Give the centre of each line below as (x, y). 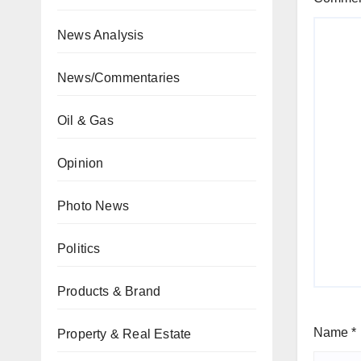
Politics (79, 249)
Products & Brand (109, 291)
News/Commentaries (119, 78)
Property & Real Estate (124, 334)
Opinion (81, 163)
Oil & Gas (85, 120)
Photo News (93, 206)
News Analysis (101, 35)
